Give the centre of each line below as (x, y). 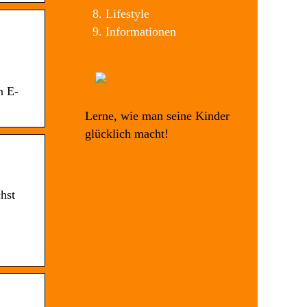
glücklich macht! (127, 134)
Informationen (141, 32)
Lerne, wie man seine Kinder (157, 116)
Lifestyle (127, 14)
